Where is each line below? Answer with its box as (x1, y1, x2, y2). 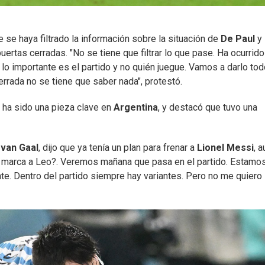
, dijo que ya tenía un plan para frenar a (38, 141, 197, 153)
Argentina (114, 101, 158, 113)
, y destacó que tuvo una (158, 101, 257, 113)
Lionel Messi (197, 141, 254, 153)
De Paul (221, 33, 257, 44)
